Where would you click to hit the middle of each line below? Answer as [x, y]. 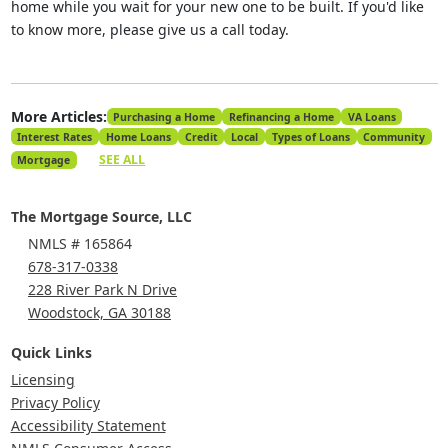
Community [394, 136]
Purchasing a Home [164, 116]
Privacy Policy [55, 403]
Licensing [42, 380]
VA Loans [371, 116]
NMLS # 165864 [80, 244]
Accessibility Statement [88, 426]
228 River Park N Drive [102, 290]
